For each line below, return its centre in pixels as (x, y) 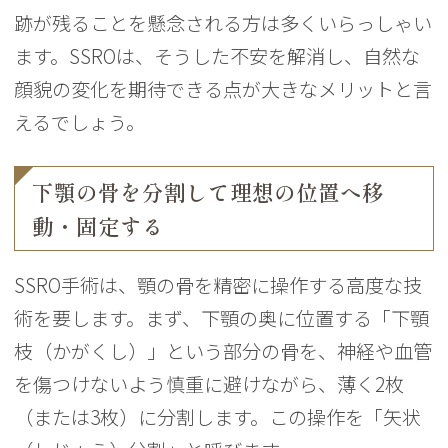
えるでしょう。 (80, 122)
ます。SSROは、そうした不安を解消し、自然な (217, 56)
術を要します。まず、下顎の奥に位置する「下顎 (222, 318)
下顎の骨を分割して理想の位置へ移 (208, 193)
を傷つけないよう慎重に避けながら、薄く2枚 (209, 384)
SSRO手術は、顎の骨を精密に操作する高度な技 (218, 285)
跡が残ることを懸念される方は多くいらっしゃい (223, 23)
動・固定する (98, 227)
